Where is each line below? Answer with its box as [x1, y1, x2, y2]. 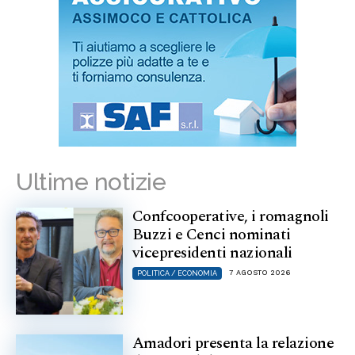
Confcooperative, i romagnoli [132, 204, 329, 229]
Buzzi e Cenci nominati [132, 223, 291, 247]
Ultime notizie [16, 168, 166, 197]
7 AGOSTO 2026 [228, 269, 290, 277]
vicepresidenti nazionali [132, 241, 292, 265]
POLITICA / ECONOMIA [136, 269, 217, 278]
